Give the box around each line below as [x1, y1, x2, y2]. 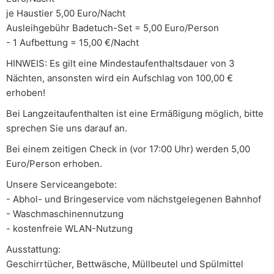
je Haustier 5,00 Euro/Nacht [6, 7, 125, 19]
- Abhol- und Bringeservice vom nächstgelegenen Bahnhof [6, 193, 261, 205]
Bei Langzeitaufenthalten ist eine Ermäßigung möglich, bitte [6, 108, 264, 119]
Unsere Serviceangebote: [6, 179, 117, 190]
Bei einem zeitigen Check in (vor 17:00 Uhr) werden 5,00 [6, 143, 250, 155]
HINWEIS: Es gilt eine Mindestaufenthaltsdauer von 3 [6, 57, 235, 69]
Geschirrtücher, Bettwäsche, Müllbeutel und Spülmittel [6, 258, 243, 270]
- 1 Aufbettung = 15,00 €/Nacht [6, 37, 139, 48]
